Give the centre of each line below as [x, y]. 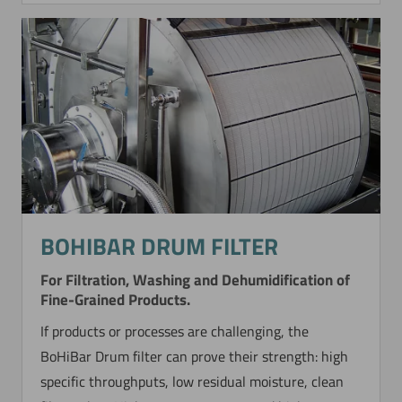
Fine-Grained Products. [116, 299]
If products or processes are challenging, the [175, 331]
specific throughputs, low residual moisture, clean [192, 381]
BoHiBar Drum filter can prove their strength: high [195, 356]
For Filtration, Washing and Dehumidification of [196, 280]
